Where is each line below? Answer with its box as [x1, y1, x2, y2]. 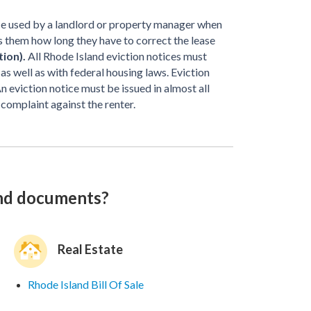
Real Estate [57, 241, 123, 257]
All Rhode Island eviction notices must [26, 49, 207, 62]
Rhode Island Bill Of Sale [27, 278, 144, 291]
